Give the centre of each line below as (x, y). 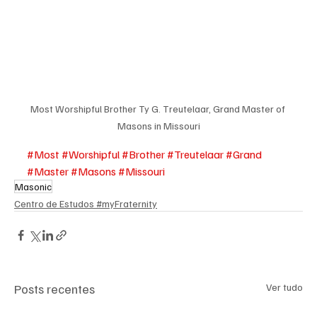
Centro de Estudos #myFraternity (86, 203)
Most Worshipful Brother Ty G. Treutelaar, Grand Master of (158, 109)
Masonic (33, 186)
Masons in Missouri (158, 126)
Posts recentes (54, 289)
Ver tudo (284, 287)
